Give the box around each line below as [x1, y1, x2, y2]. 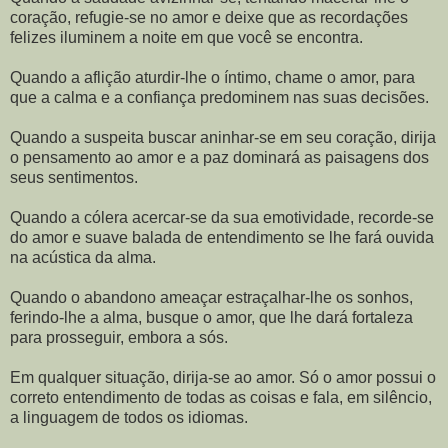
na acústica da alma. [10, 249, 156, 267]
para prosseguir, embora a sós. [10, 329, 228, 347]
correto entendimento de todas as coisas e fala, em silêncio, [10, 389, 432, 407]
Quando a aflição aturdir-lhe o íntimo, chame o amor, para [10, 69, 415, 87]
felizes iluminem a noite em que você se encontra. [10, 29, 363, 47]
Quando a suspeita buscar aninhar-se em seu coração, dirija [10, 129, 436, 147]
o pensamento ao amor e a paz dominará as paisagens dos [10, 149, 429, 167]
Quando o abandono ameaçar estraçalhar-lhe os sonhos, [10, 289, 413, 307]
